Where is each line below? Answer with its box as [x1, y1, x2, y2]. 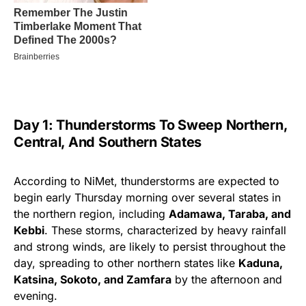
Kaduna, [238, 255, 283, 270]
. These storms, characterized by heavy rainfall [44, 223, 286, 237]
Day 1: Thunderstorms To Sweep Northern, [14, 116, 288, 133]
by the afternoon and [171, 272, 282, 286]
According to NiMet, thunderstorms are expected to [14, 173, 279, 188]
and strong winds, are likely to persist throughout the [14, 239, 286, 253]
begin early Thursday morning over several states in [14, 190, 281, 204]
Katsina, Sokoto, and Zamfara [14, 272, 171, 286]
